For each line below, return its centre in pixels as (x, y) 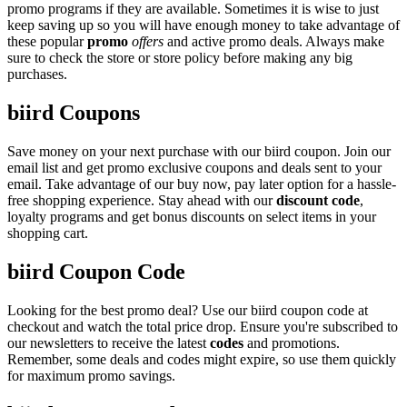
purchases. (37, 74)
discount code (318, 201)
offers (148, 42)
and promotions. (292, 342)
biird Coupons (74, 113)
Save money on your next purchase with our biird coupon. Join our (199, 152)
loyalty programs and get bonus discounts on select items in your (192, 217)
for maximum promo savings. (91, 375)
